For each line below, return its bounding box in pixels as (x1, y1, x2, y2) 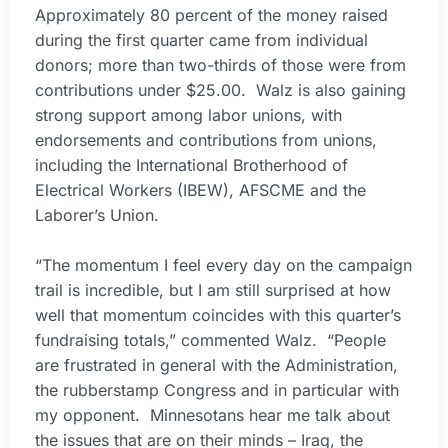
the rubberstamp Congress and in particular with (35, 380, 399, 401)
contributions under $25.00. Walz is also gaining (35, 79, 406, 100)
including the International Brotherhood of (35, 154, 348, 175)
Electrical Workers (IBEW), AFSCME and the (35, 179, 366, 200)
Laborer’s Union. (35, 204, 159, 225)
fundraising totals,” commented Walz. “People (35, 330, 386, 351)
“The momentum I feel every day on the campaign (35, 255, 412, 276)
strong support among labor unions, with (35, 104, 342, 125)
